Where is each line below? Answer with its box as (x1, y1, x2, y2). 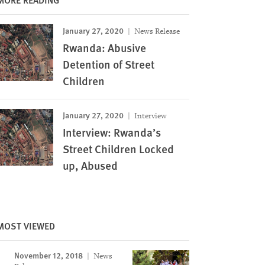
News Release (132, 26, 180, 36)
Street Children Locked (62, 141, 174, 157)
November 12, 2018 (14, 249, 83, 261)
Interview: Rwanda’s (62, 124, 161, 140)
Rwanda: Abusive (62, 40, 146, 56)
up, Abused (62, 157, 118, 173)
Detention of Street (62, 56, 154, 72)
